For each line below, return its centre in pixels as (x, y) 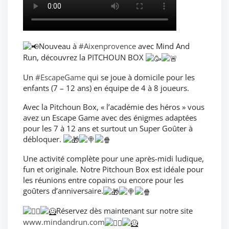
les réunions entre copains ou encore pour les (103, 180)
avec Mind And (163, 46)
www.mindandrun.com (64, 222)
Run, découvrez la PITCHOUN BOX (84, 58)
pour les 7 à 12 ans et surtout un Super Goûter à (108, 128)
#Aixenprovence (107, 46)
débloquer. (43, 139)
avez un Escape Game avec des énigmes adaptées (110, 117)
